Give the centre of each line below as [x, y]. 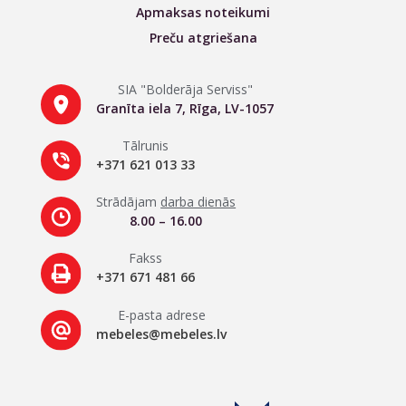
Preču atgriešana [203, 37]
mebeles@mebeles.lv [162, 333]
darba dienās [198, 202]
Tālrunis [146, 145]
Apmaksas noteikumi [203, 12]
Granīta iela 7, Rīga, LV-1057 [185, 108]
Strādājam [129, 202]
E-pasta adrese [161, 314]
